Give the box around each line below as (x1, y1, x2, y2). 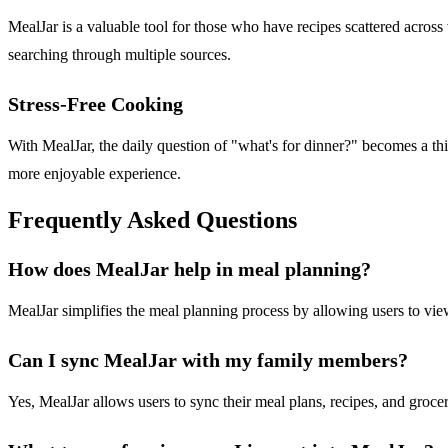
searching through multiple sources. (8, 45, 231, 63)
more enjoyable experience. (8, 164, 181, 182)
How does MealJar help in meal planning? (8, 258, 371, 281)
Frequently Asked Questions (8, 207, 297, 234)
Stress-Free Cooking (8, 92, 183, 115)
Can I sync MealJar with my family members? (8, 349, 408, 372)
